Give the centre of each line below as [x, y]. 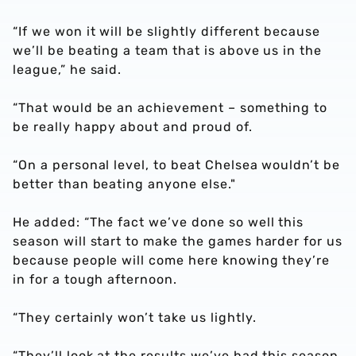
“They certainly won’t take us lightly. [135, 317]
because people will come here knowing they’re [172, 260]
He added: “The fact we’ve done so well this [159, 222]
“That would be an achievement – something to [170, 108]
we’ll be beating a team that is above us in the [168, 50]
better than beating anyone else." [124, 184]
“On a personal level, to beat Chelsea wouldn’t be [177, 165]
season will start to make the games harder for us [178, 241]
